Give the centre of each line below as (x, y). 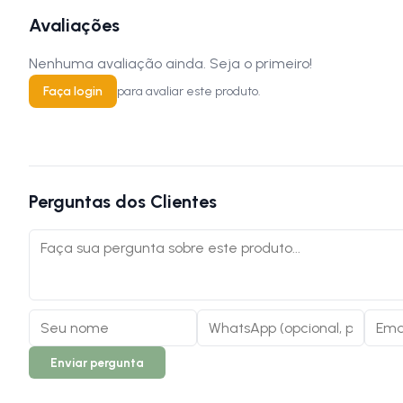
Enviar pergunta (97, 363)
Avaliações (74, 26)
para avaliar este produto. (189, 92)
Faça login (73, 92)
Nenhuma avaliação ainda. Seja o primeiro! (170, 64)
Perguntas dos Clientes (123, 202)
